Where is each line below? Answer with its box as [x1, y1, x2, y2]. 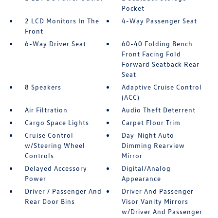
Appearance [122, 174, 162, 182]
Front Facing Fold [122, 50, 182, 58]
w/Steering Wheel [24, 141, 85, 149]
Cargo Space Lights [24, 118, 89, 127]
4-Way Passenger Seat [122, 17, 198, 25]
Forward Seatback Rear [122, 60, 200, 68]
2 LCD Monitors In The [24, 17, 99, 25]
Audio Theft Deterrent [122, 106, 196, 114]
